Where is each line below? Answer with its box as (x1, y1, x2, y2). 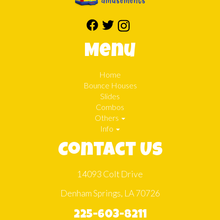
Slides (100, 91, 120, 101)
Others (95, 113, 120, 123)
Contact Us (57, 142, 163, 161)
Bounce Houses (83, 81, 137, 90)
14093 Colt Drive (77, 169, 143, 180)
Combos (96, 102, 124, 112)
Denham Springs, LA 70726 (60, 188, 160, 199)
